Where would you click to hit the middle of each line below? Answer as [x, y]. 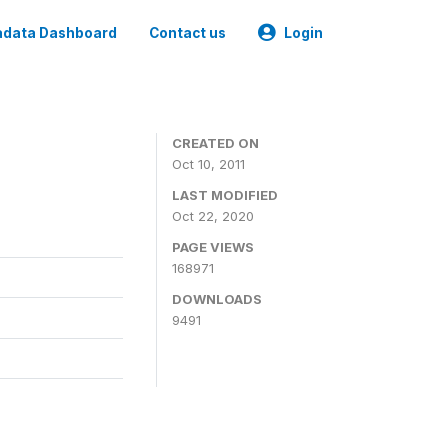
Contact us [187, 33]
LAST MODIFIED [225, 195]
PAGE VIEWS [213, 247]
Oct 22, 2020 [213, 216]
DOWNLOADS [217, 299]
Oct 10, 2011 [208, 164]
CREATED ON [215, 143]
